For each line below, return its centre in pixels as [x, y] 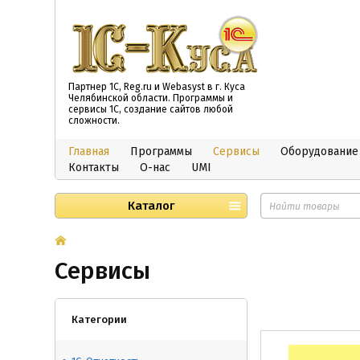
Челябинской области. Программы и [151, 98]
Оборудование [319, 151]
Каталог [151, 206]
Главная [89, 151]
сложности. [94, 121]
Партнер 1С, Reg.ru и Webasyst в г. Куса [157, 87]
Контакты [94, 168]
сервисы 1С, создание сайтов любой [151, 109]
